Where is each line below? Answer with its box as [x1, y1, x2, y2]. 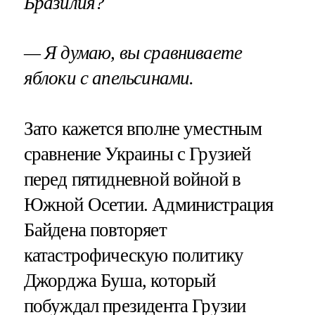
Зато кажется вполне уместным [23, 117, 262, 139]
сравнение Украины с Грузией [23, 143, 251, 165]
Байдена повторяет [23, 219, 167, 240]
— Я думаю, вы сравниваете [23, 42, 243, 64]
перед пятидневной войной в [23, 168, 241, 190]
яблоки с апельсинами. [23, 67, 194, 89]
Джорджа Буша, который [23, 269, 216, 291]
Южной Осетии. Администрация [23, 193, 274, 215]
